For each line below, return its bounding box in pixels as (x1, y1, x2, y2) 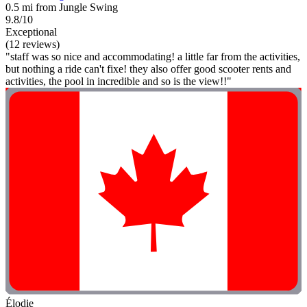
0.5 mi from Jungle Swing (5, 1, 118, 14)
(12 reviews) (5, 38, 60, 51)
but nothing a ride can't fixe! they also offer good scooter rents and (5, 63, 291, 75)
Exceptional (5, 26, 57, 38)
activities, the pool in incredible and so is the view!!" (5, 75, 232, 88)
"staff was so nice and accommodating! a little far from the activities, (5, 51, 300, 63)
